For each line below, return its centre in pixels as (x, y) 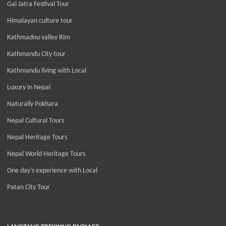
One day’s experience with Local (52, 171)
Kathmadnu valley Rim (39, 38)
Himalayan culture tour (40, 21)
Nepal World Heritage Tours (46, 154)
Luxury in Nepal (29, 88)
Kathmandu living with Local (47, 71)
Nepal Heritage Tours (37, 138)
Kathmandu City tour (36, 54)
